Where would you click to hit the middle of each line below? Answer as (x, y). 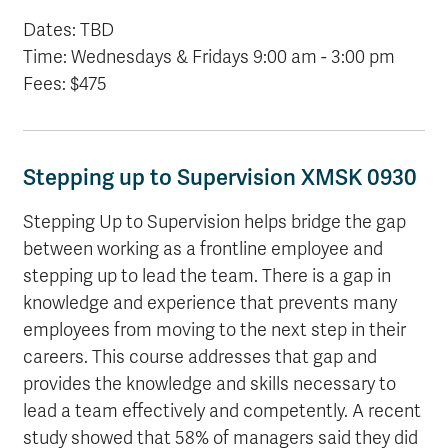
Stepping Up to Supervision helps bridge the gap (214, 222)
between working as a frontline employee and (203, 249)
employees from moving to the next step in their (214, 330)
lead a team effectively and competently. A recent (222, 411)
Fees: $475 (65, 84)
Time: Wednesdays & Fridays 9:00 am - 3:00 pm (211, 57)
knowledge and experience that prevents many (210, 303)
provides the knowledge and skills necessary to (209, 384)
